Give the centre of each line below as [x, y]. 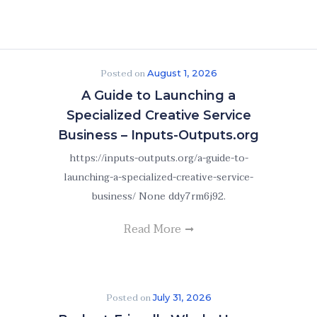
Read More [154, 229]
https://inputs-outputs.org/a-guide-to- [158, 158]
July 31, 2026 [182, 297]
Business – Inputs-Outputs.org [158, 135]
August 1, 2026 [182, 73]
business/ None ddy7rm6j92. [158, 196]
